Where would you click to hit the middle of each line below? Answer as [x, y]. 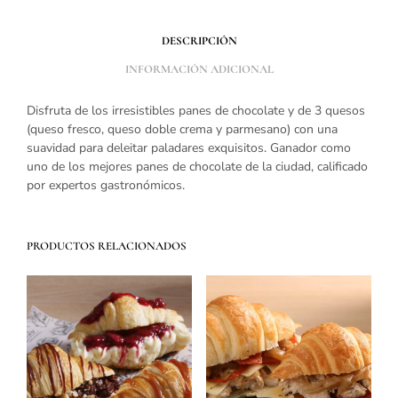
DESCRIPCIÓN [199, 40]
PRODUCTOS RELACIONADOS [107, 247]
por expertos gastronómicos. [106, 186]
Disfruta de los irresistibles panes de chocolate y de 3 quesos [196, 111]
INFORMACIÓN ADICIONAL [199, 69]
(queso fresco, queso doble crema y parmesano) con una [182, 130]
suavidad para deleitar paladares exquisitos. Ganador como [189, 148]
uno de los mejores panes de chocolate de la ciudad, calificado [197, 167]
